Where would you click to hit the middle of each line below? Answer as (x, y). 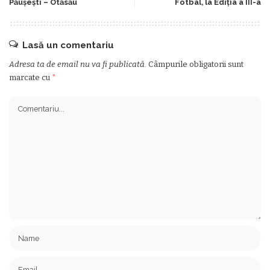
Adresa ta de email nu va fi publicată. (78, 64)
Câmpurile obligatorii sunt (196, 64)
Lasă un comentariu (68, 45)
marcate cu (30, 77)
